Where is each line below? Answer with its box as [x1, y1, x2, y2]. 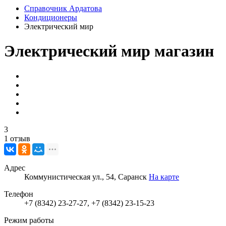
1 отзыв [4, 134, 30, 143]
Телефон [4, 189, 33, 198]
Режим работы [4, 215, 54, 224]
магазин [154, 42, 214, 61]
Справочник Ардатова [24, 4, 102, 13]
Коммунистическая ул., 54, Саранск [24, 172, 149, 181]
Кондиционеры [24, 13, 77, 22]
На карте [149, 172, 179, 181]
